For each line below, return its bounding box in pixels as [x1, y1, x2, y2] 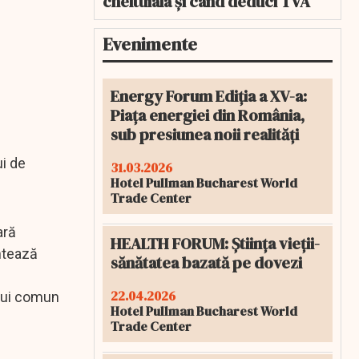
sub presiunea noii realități [111, 123, 299, 146]
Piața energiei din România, [111, 104, 305, 127]
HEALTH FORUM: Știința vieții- [111, 232, 320, 255]
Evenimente [103, 32, 197, 56]
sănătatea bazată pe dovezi [111, 252, 302, 274]
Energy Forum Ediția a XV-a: [111, 85, 307, 107]
